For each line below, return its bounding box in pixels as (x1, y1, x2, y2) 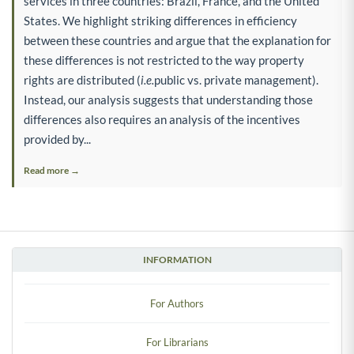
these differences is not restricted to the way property (24, 52, 304, 67)
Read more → (24, 164, 80, 176)
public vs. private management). (154, 72, 318, 87)
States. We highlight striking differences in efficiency (24, 13, 297, 28)
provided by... (24, 131, 91, 146)
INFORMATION (142, 253, 212, 265)
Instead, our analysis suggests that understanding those (24, 92, 313, 107)
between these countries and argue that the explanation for (24, 32, 331, 47)
